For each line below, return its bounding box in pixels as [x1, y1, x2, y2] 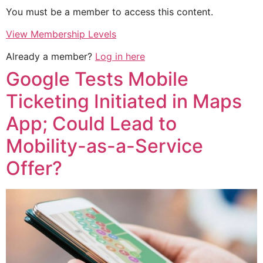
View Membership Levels [6, 28, 116, 41]
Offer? [6, 157, 62, 180]
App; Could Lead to [6, 112, 177, 136]
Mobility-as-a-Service [6, 134, 203, 158]
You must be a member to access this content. [6, 5, 213, 18]
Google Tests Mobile [6, 68, 188, 91]
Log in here [95, 50, 145, 63]
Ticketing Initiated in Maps [6, 90, 242, 113]
